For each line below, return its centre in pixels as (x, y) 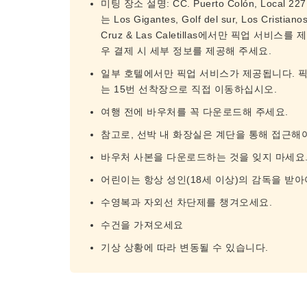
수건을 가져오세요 (142, 225)
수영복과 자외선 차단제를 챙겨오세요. (186, 202)
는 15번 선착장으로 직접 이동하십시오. (189, 89)
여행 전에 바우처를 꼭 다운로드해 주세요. (195, 112)
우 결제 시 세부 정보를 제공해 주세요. (186, 51)
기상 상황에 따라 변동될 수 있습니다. (185, 247)
